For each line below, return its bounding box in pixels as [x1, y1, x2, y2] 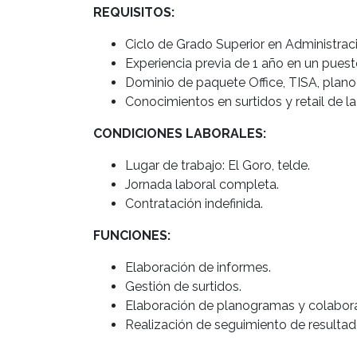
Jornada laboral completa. [125, 176, 279, 192]
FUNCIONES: [93, 227, 171, 243]
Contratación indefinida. [125, 195, 263, 211]
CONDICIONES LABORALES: [93, 125, 266, 141]
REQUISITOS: [93, 4, 175, 20]
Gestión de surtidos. [125, 278, 241, 294]
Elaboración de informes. [125, 259, 271, 275]
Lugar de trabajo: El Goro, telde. [125, 157, 310, 173]
